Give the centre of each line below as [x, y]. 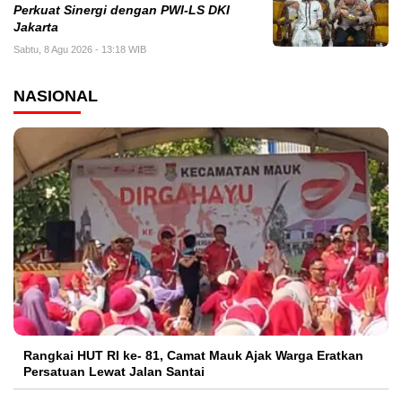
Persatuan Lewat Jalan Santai [114, 372]
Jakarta [36, 28]
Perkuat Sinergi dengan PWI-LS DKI [122, 11]
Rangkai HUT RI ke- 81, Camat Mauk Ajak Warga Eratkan [193, 356]
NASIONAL [56, 96]
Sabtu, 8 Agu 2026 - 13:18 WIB [80, 50]
